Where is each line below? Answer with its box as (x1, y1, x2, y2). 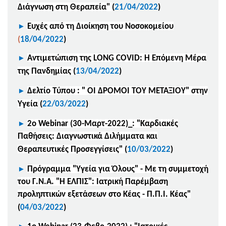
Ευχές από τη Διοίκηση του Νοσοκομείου (27, 22, 174, 31)
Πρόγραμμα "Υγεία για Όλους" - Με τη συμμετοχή (27, 164, 208, 174)
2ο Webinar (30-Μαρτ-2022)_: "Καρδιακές (27, 119, 178, 128)
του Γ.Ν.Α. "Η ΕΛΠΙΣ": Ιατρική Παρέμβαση (18, 177, 168, 186)
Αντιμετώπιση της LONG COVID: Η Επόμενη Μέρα (27, 53, 206, 63)
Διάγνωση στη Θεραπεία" (18, 3, 110, 12)
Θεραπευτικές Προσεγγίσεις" (18, 145, 125, 154)
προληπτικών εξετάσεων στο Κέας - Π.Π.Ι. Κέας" (18, 190, 191, 199)
